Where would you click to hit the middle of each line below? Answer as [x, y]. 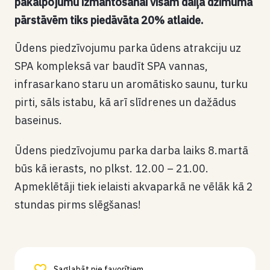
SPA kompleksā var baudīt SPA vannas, [111, 66]
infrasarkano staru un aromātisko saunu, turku [131, 84]
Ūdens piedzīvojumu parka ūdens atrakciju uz [128, 48]
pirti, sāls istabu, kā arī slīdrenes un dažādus [125, 102]
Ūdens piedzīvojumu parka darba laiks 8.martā [131, 150]
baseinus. [39, 120]
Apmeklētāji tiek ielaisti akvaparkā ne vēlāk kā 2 [134, 187]
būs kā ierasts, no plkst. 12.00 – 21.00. [111, 168]
